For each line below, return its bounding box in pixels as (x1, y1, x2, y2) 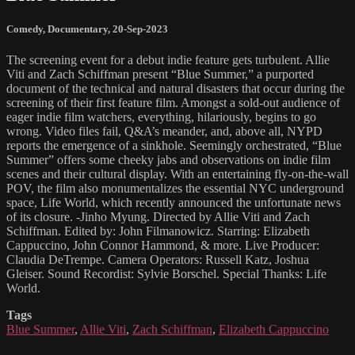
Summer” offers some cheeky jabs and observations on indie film (6, 153, 330, 167)
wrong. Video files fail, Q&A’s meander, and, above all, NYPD (6, 124, 323, 139)
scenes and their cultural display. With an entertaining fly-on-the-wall (6, 167, 349, 181)
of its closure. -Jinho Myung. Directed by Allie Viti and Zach (6, 210, 310, 224)
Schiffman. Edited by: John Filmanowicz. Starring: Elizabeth (6, 224, 310, 239)
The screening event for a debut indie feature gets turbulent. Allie (6, 53, 330, 67)
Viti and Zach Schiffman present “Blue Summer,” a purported (6, 67, 314, 82)
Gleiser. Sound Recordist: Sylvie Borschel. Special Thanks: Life (6, 267, 326, 281)
